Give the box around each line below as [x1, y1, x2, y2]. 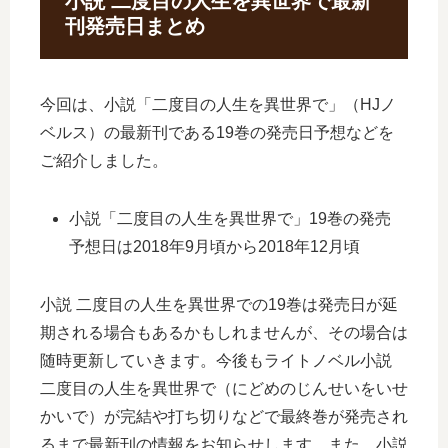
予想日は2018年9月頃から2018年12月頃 [69, 238, 361, 256]
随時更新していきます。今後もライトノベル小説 [40, 352, 392, 370]
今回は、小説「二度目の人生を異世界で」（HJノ [40, 96, 396, 114]
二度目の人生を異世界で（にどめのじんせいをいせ [40, 380, 408, 398]
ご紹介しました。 [40, 152, 168, 170]
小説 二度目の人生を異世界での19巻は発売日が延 [40, 296, 398, 314]
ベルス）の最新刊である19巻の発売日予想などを [40, 124, 394, 142]
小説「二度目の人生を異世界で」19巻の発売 [69, 210, 392, 228]
